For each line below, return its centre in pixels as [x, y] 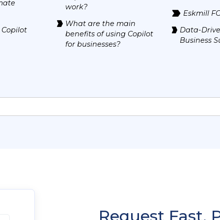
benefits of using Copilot [109, 34]
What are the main [100, 24]
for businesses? [93, 44]
